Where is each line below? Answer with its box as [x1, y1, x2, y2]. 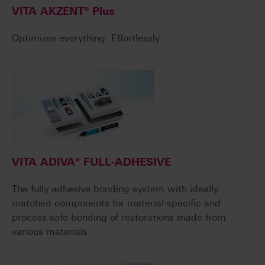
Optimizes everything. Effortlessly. [12, 33, 163, 44]
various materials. [12, 226, 91, 238]
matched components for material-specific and [12, 198, 221, 209]
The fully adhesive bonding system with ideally [12, 183, 218, 195]
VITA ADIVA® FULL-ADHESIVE [12, 156, 171, 169]
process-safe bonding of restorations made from [12, 212, 226, 224]
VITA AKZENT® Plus [12, 5, 115, 18]
